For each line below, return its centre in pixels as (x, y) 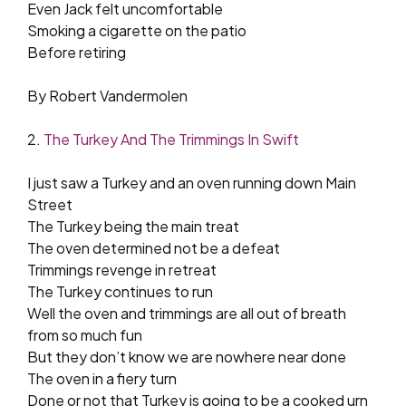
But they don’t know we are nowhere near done (187, 356)
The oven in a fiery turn (102, 378)
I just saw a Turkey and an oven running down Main (192, 182)
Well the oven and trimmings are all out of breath (187, 313)
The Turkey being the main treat (133, 226)
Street (50, 204)
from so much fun (85, 334)
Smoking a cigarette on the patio (137, 30)
